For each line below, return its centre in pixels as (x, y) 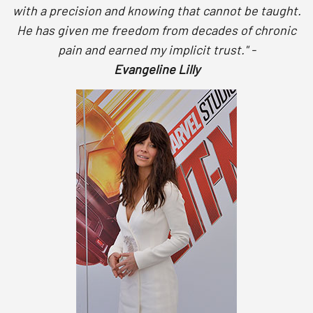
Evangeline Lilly (156, 69)
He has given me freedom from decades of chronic (156, 30)
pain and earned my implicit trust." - (156, 49)
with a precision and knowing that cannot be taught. (156, 10)
